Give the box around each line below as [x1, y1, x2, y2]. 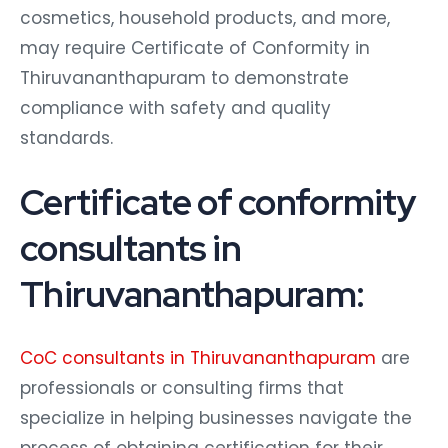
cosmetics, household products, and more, [20, 2, 390, 27]
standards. [20, 122, 113, 147]
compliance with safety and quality [20, 92, 331, 117]
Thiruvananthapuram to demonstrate [20, 62, 349, 87]
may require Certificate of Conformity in [20, 32, 370, 57]
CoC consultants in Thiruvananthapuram [20, 342, 376, 367]
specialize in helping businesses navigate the [20, 402, 412, 427]
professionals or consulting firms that [20, 372, 344, 397]
